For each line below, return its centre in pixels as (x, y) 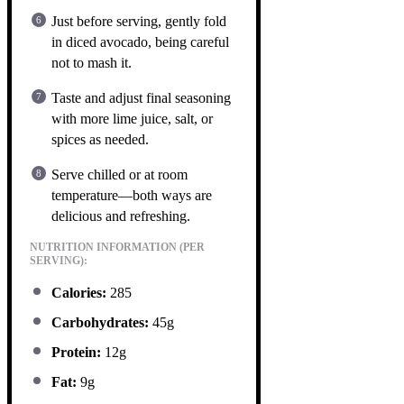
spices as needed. (100, 139)
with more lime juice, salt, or (132, 118)
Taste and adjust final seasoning (141, 97)
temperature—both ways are (132, 195)
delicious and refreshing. (121, 216)
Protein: (76, 352)
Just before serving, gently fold (139, 21)
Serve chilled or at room (119, 174)
